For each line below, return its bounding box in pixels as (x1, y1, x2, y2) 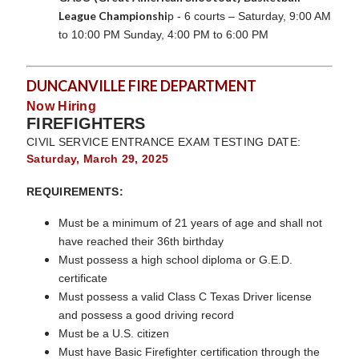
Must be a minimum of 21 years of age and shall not (58, 216, 322, 229)
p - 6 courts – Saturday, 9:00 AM (167, 9, 331, 22)
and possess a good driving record (58, 308, 234, 321)
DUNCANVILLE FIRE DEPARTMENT (26, 76, 256, 95)
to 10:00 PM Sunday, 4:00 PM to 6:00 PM (58, 27, 268, 41)
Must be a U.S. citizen (58, 326, 169, 340)
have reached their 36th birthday (58, 234, 224, 248)
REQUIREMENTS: (26, 184, 123, 198)
